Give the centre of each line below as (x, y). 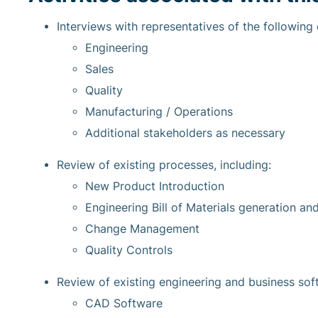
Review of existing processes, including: (164, 165)
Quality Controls (129, 251)
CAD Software (124, 304)
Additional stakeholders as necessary (185, 133)
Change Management (142, 229)
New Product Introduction (155, 187)
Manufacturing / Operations (159, 112)
